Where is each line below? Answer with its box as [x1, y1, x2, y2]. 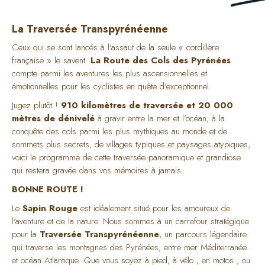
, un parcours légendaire [159, 228, 247, 241]
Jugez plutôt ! [12, 99, 61, 112]
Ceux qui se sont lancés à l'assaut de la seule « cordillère [12, 41, 219, 54]
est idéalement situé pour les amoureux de [77, 202, 230, 215]
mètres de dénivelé [12, 112, 95, 125]
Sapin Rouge [22, 202, 77, 215]
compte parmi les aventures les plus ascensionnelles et [12, 67, 207, 80]
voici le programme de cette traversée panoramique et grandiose [12, 151, 241, 164]
